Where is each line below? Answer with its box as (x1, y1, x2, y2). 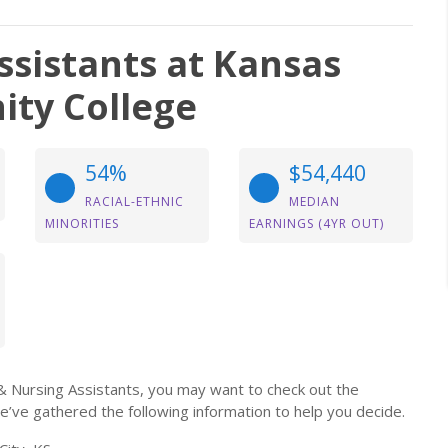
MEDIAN (289, 193, 340, 210)
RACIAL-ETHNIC (85, 193, 184, 210)
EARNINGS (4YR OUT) (249, 215, 384, 232)
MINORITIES (45, 215, 119, 232)
